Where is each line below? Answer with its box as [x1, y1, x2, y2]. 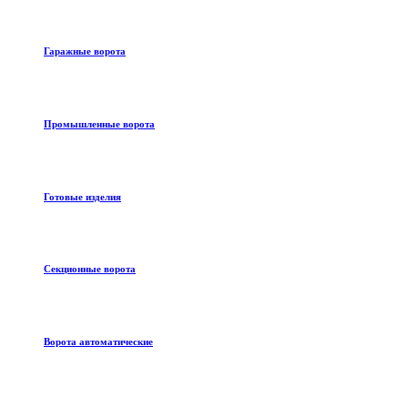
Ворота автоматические [44, 336, 153, 348]
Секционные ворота [44, 263, 136, 275]
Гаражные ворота [44, 45, 126, 56]
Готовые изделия [44, 190, 121, 202]
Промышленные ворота [44, 117, 155, 129]
